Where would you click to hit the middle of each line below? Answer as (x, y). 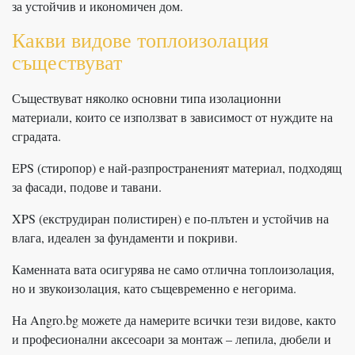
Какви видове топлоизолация (140, 39)
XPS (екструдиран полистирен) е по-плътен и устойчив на (170, 218)
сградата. (36, 136)
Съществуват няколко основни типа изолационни (147, 97)
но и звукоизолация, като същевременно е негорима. (154, 288)
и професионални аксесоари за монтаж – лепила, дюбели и (172, 338)
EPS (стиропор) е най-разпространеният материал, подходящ (177, 167)
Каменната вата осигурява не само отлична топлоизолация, (173, 269)
